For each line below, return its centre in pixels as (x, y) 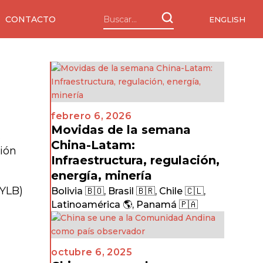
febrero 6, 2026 (92, 116)
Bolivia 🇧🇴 (78, 191)
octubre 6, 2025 (92, 252)
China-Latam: (93, 145)
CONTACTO (31, 19)
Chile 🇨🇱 (182, 191)
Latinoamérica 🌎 (92, 205)
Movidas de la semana (121, 130)
